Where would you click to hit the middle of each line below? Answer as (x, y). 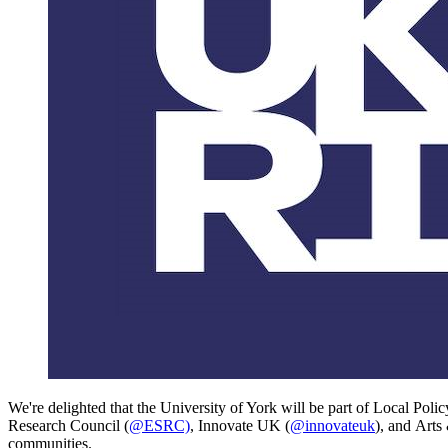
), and (393, 425)
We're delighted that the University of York (142, 407)
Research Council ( (68, 425)
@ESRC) (159, 425)
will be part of (325, 407)
